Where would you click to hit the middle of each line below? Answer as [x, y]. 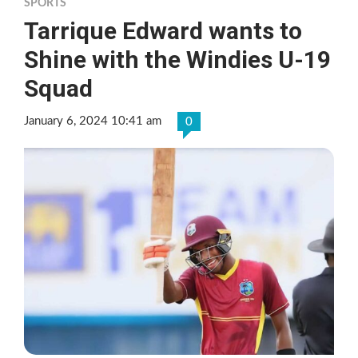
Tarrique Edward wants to [163, 31]
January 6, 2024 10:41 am [93, 121]
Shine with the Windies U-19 [177, 60]
